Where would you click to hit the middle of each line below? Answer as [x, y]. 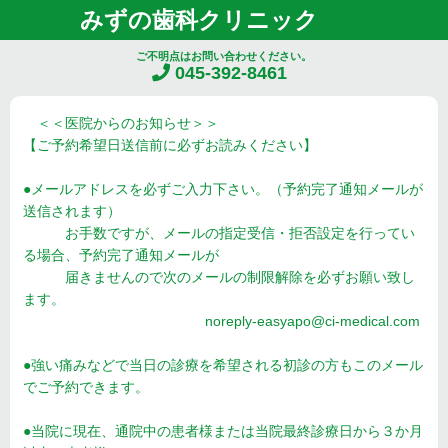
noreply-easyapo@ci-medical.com [221, 321]
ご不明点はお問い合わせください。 [224, 56]
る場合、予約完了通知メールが [121, 255]
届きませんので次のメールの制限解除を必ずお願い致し [219, 277]
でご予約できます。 [86, 387]
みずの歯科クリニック [199, 19]
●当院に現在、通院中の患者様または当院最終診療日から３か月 [223, 431]
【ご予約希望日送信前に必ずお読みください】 [170, 145]
